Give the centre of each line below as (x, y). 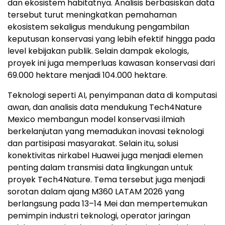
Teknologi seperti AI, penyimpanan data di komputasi (112, 95)
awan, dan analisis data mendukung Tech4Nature (105, 107)
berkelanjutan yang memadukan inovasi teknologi (106, 131)
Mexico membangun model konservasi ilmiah (96, 119)
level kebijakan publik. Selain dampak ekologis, (98, 51)
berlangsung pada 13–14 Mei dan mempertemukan (107, 203)
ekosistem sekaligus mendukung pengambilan (98, 27)
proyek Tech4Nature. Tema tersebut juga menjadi (106, 179)
